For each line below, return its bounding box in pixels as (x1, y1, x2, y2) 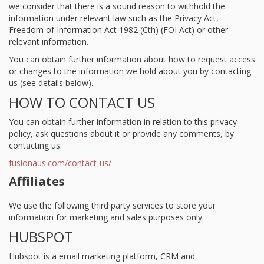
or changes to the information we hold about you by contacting (9, 65, 251, 77)
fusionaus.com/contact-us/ (9, 157, 111, 169)
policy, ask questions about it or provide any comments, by (9, 128, 234, 139)
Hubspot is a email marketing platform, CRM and (9, 250, 195, 262)
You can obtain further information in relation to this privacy (9, 116, 237, 127)
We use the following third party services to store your (9, 200, 216, 211)
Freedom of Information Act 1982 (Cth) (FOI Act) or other (9, 24, 228, 35)
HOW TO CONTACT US (9, 93, 155, 112)
